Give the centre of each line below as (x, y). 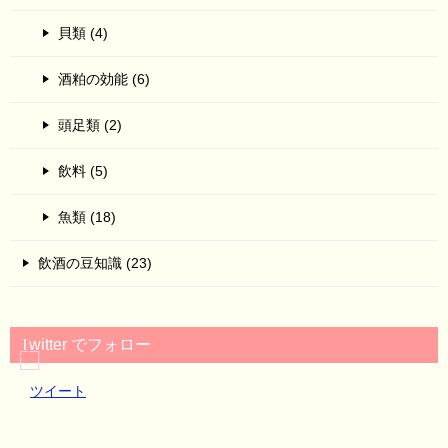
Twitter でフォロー (85, 345)
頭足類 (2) (90, 125)
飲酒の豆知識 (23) (95, 263)
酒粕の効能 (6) (104, 79)
